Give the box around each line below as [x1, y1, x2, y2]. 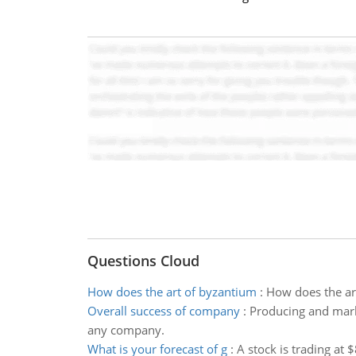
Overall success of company [87, 303, 240, 319]
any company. [87, 322, 164, 338]
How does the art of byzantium [87, 284, 257, 300]
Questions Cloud [87, 251, 199, 270]
